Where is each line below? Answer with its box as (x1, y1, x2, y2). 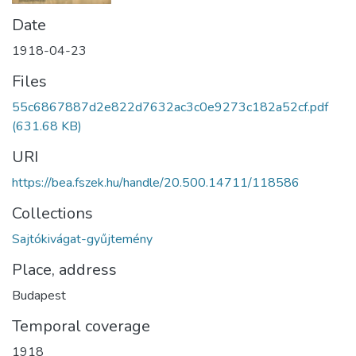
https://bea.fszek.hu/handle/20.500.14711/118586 (12, 174, 300, 192)
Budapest (12, 287, 66, 305)
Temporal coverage (12, 315, 150, 338)
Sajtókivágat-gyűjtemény (12, 230, 153, 249)
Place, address (12, 259, 117, 281)
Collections (12, 203, 93, 225)
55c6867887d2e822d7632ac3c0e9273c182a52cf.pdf (12, 99, 328, 117)
